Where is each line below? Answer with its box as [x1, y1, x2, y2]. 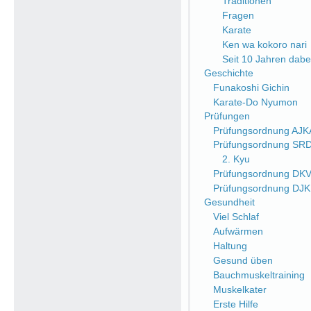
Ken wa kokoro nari [222, 39, 307, 51]
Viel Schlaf [213, 211, 259, 223]
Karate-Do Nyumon [213, 96, 298, 108]
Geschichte [204, 67, 253, 79]
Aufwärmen [213, 226, 263, 237]
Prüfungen [204, 110, 250, 122]
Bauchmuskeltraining [213, 269, 305, 281]
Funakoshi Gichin [213, 82, 289, 94]
